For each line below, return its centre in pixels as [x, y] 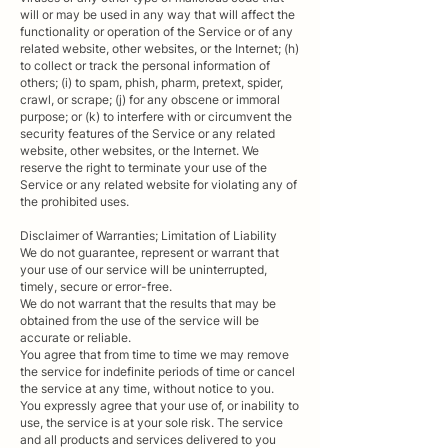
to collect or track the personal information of [145, 65]
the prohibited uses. [74, 201]
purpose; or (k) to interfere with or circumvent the [156, 116]
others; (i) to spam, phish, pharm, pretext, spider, [151, 82]
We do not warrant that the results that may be [148, 303]
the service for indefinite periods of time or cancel [157, 371]
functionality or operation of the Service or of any [156, 31]
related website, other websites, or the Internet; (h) [159, 48]
